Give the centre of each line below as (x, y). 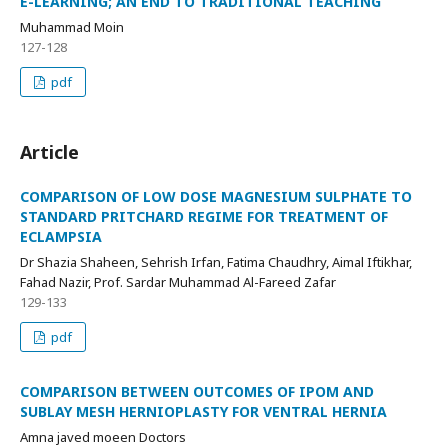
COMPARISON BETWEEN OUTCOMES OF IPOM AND (197, 392)
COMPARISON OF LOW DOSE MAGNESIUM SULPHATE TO (216, 197)
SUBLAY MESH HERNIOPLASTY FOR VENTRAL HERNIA (203, 412)
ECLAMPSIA (61, 237)
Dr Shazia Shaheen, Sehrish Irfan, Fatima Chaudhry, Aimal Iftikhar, (216, 262)
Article (49, 152)
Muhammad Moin (72, 27)
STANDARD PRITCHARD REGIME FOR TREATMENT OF (204, 217)
